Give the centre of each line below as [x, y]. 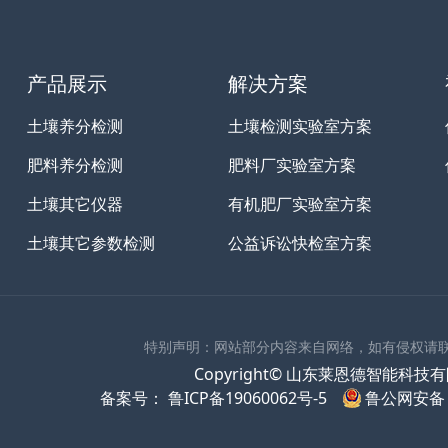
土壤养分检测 [75, 125]
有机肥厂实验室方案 [299, 203]
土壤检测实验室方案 [299, 125]
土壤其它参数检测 [91, 242]
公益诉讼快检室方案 [299, 242]
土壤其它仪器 [75, 203]
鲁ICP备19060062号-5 [246, 397]
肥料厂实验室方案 [291, 164]
